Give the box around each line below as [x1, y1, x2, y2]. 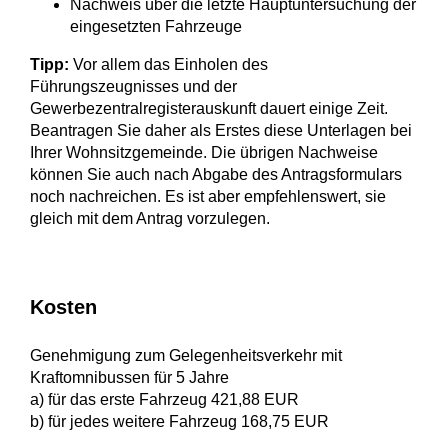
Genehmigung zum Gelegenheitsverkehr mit [30, 347, 342, 365]
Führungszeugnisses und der [30, 78, 237, 96]
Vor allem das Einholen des [69, 56, 268, 74]
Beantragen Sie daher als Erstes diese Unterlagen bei [30, 122, 412, 140]
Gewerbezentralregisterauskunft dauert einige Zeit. [30, 100, 388, 118]
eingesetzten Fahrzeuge [70, 18, 242, 36]
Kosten [30, 296, 97, 319]
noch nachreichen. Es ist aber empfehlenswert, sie [30, 188, 386, 206]
